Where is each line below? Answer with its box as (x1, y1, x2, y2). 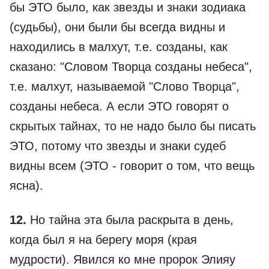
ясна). (10, 179, 43, 192)
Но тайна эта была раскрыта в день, (26, 213, 234, 226)
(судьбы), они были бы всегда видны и (10, 20, 225, 34)
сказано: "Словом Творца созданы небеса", (10, 60, 252, 73)
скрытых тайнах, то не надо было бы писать (10, 119, 256, 133)
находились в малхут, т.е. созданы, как (10, 40, 228, 53)
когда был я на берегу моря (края (10, 233, 197, 246)
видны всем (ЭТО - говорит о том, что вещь (10, 159, 255, 172)
